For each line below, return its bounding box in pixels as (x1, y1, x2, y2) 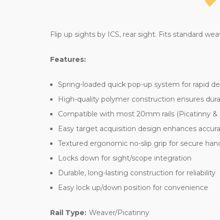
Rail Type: (50, 208, 86, 218)
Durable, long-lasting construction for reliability (58, 168, 216, 178)
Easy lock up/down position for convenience (58, 183, 209, 192)
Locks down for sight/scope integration (58, 154, 192, 163)
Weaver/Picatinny (88, 208, 149, 218)
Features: (50, 55, 86, 64)
